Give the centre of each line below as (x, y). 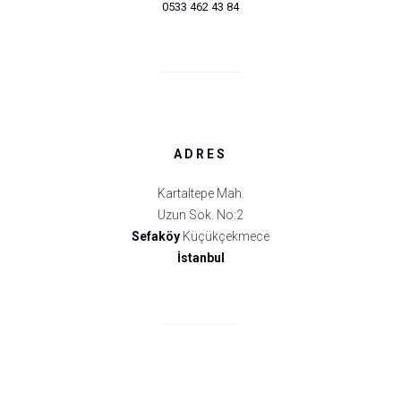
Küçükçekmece (225, 237)
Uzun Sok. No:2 (200, 215)
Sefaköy (156, 237)
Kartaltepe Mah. (200, 194)
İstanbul (200, 258)
